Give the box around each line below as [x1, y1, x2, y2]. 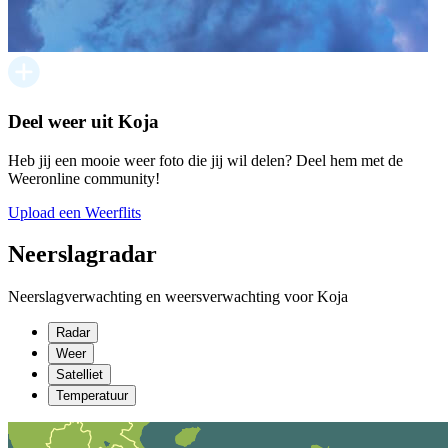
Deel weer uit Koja [8, 110, 159, 132]
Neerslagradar [8, 241, 157, 268]
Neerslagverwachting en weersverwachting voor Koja [8, 288, 348, 306]
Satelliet [56, 367, 103, 383]
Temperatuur [56, 388, 128, 404]
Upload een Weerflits [8, 203, 141, 221]
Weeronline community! [8, 169, 160, 187]
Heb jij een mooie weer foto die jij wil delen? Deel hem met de [8, 151, 403, 169]
